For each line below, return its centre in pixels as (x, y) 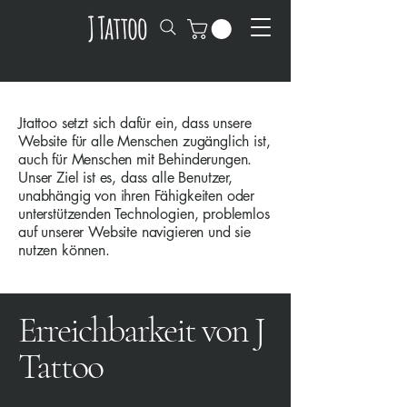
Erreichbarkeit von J (141, 330)
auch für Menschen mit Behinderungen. (135, 160)
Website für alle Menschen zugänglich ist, (144, 142)
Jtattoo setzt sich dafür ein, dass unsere (135, 124)
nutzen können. (64, 251)
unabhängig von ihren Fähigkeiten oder (137, 196)
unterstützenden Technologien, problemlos (144, 214)
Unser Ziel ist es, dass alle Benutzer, (125, 178)
